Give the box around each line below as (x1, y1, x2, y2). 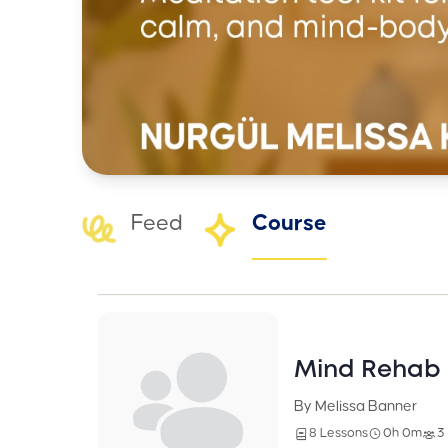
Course (252, 212, 327, 235)
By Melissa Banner (294, 398, 417, 414)
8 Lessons (309, 426, 368, 440)
